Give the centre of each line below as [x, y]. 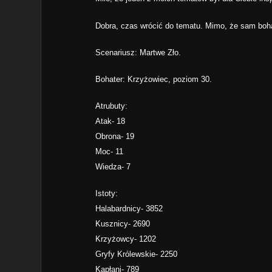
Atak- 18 [110, 121]
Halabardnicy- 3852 [129, 209]
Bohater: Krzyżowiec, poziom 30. [154, 79]
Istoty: [107, 194]
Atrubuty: [112, 106]
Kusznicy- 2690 [123, 224]
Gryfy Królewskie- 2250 [137, 254]
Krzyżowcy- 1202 [126, 239]
